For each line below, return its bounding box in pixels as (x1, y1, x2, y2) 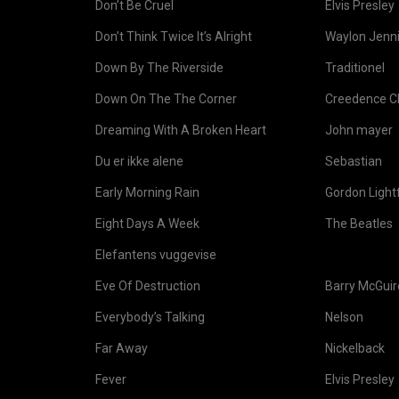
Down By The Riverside (95, 61, 224, 75)
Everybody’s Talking (95, 310, 205, 324)
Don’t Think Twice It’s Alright (95, 29, 252, 44)
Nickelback (325, 341, 385, 355)
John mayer (325, 123, 393, 137)
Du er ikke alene (95, 154, 183, 168)
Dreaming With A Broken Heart (95, 123, 266, 137)
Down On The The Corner (95, 92, 237, 106)
